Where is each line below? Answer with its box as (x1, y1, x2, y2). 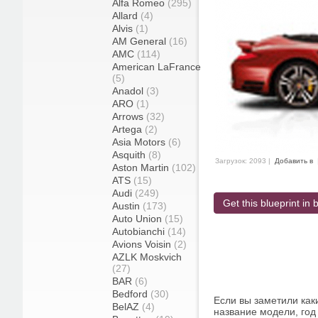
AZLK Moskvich (112, 251, 182, 263)
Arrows (112, 111, 146, 122)
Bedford (112, 288, 150, 300)
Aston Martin (112, 162, 172, 173)
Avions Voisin (112, 238, 174, 250)
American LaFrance (112, 61, 201, 72)
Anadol (112, 85, 146, 97)
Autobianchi (112, 226, 168, 237)
